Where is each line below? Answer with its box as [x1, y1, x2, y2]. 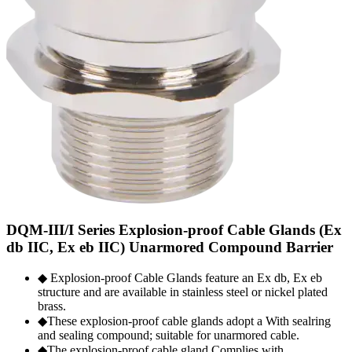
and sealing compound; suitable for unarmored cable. [38, 328, 299, 343]
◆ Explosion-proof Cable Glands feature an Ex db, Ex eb [38, 271, 322, 285]
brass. [38, 299, 66, 313]
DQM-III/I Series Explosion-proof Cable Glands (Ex [6, 221, 342, 238]
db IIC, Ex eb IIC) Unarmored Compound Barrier [6, 238, 333, 255]
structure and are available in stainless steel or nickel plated [38, 285, 328, 299]
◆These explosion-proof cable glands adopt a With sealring [38, 314, 331, 328]
